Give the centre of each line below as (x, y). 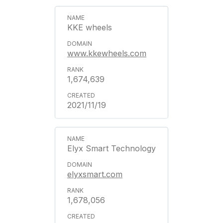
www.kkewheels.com (107, 53)
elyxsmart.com (95, 174)
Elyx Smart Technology (111, 148)
